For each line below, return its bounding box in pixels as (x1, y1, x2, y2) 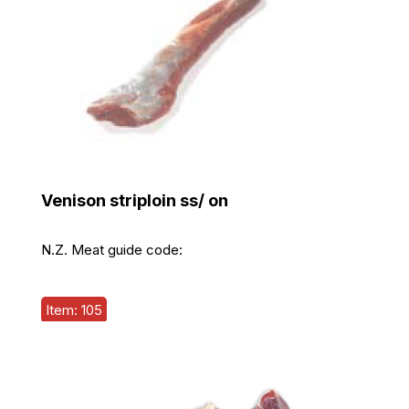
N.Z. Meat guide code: (40, 240, 183, 258)
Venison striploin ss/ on (40, 190, 228, 210)
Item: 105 (45, 301, 102, 320)
